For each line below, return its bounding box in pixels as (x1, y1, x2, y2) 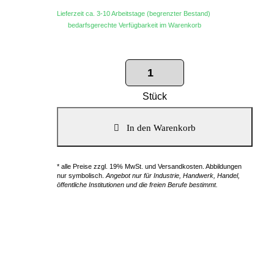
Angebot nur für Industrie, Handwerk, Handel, (106, 172, 240, 179)
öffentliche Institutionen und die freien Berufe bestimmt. (57, 181, 218, 188)
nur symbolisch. (57, 172, 106, 179)
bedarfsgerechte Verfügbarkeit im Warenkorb (57, 21, 201, 29)
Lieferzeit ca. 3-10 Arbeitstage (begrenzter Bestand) (57, 10, 210, 17)
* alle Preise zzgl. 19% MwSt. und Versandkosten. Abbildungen (57, 163, 242, 170)
